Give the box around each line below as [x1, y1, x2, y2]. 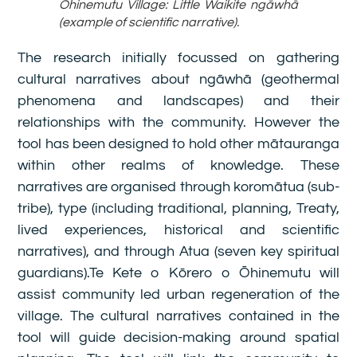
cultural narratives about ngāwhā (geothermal [18, 72, 339, 88]
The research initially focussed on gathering [18, 50, 339, 66]
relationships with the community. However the [18, 115, 339, 131]
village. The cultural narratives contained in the [18, 308, 339, 324]
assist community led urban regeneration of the [18, 287, 339, 303]
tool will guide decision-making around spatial [18, 330, 339, 346]
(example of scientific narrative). [59, 16, 239, 29]
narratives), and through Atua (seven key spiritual [18, 244, 339, 260]
